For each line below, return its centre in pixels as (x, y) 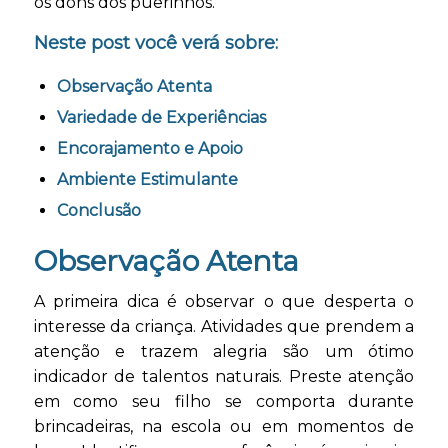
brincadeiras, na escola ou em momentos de (224, 427)
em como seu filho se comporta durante (224, 402)
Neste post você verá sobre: (155, 42)
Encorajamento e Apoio (149, 148)
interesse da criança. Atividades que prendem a (224, 327)
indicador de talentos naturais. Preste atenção (224, 377)
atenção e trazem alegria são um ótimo (224, 352)
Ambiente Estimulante (147, 179)
